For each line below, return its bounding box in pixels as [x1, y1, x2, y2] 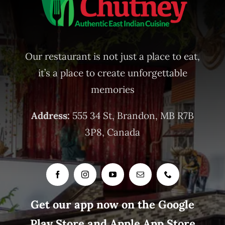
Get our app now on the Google [31, 197, 194, 212]
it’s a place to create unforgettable [38, 66, 187, 79]
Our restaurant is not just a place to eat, [25, 50, 200, 62]
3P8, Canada [85, 126, 140, 138]
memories [90, 83, 135, 95]
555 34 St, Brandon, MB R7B [70, 109, 194, 122]
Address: [31, 109, 70, 122]
